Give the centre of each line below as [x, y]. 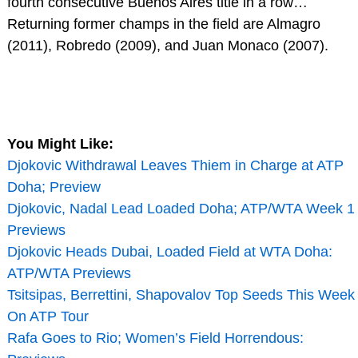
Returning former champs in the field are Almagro [163, 24]
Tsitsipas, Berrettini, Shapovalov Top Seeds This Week [181, 294]
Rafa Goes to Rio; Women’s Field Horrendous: [155, 338]
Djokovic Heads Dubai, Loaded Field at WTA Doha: [169, 251]
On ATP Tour [48, 316]
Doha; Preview [54, 187]
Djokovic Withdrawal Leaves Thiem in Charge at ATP [175, 165]
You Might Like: [60, 143]
